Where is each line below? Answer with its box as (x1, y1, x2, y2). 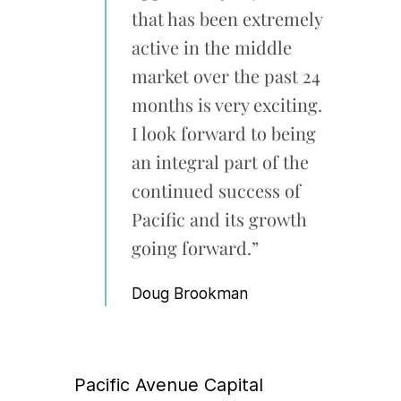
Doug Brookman (131, 284, 248, 303)
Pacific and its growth (131, 207, 307, 232)
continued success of (131, 178, 301, 203)
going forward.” (131, 235, 259, 260)
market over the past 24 (131, 64, 320, 89)
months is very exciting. (131, 92, 327, 117)
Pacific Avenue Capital (74, 373, 264, 396)
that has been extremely (131, 6, 322, 31)
